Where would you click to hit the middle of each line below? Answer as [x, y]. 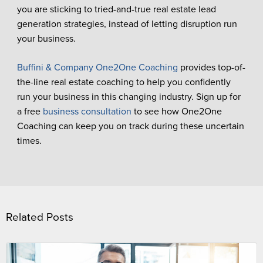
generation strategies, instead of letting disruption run [127, 24]
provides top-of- [211, 67]
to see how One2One [176, 111]
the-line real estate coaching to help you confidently [124, 82]
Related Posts [40, 217]
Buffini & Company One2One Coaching [97, 67]
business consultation [87, 111]
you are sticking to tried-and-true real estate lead [116, 9]
